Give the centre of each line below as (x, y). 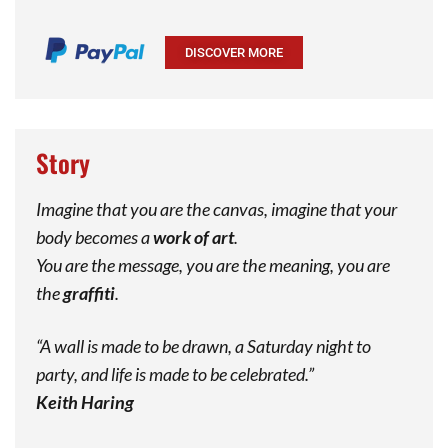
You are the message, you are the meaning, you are (212, 264)
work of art (193, 236)
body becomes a (94, 236)
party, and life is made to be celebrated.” (174, 373)
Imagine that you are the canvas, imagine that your (216, 208)
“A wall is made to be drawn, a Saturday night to (203, 345)
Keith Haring (84, 401)
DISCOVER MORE (234, 52)
